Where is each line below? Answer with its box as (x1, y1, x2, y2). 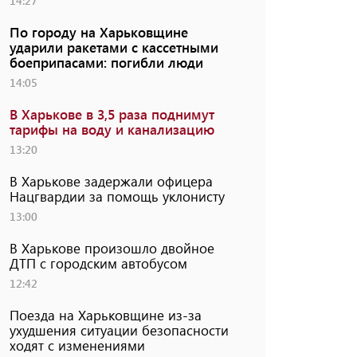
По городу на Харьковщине (9, 22, 188, 41)
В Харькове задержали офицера (9, 171, 213, 190)
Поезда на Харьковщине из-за (9, 305, 202, 324)
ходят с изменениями (9, 335, 145, 354)
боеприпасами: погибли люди (9, 53, 203, 71)
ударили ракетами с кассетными (9, 37, 218, 56)
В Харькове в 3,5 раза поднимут (9, 104, 214, 123)
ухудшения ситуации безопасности (9, 320, 229, 339)
